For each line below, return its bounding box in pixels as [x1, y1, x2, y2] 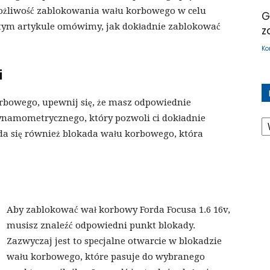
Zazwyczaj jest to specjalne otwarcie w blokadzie [7, 236, 222, 247]
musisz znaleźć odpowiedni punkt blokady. [7, 220, 195, 231]
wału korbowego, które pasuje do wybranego [7, 251, 205, 263]
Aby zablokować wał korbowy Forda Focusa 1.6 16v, [7, 204, 230, 216]
